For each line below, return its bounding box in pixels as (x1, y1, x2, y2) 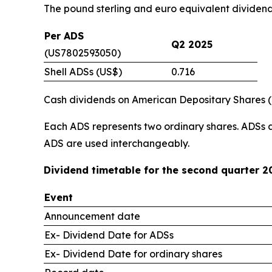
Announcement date (44, 210, 140, 222)
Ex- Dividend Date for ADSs (44, 229, 174, 241)
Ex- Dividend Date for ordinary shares (44, 248, 222, 260)
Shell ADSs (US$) (44, 66, 122, 78)
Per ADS (44, 30, 84, 42)
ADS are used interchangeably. (44, 137, 189, 149)
